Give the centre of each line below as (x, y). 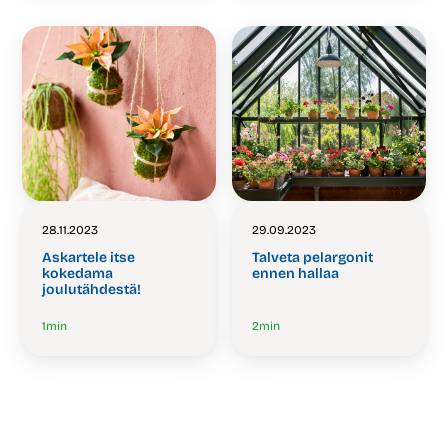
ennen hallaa (296, 273)
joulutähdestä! (92, 289)
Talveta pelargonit (313, 257)
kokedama (78, 273)
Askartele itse (89, 257)
